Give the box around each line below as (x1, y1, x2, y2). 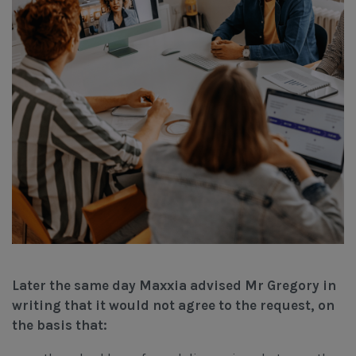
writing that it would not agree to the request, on (12, 296, 335, 313)
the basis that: (12, 316, 107, 333)
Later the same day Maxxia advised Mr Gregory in (12, 277, 336, 293)
